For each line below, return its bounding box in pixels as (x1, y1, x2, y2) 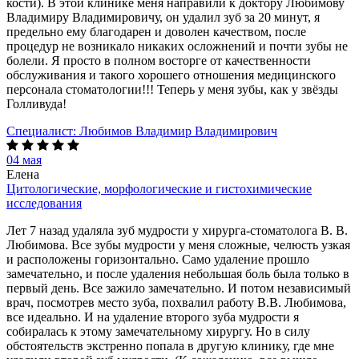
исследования (6, 196, 82, 210)
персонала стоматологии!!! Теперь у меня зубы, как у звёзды (6, 82, 338, 96)
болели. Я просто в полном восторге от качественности (6, 53, 311, 67)
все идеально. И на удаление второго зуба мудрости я (6, 309, 299, 324)
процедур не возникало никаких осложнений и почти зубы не (6, 38, 348, 53)
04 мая (6, 152, 42, 167)
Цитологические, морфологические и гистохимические (6, 181, 312, 196)
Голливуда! (6, 96, 67, 111)
